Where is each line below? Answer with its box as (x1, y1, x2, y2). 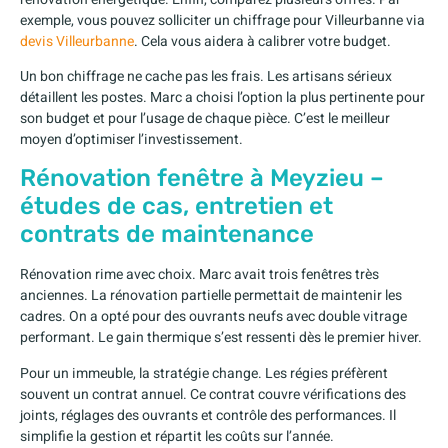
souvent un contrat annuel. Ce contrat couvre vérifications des (20, 383, 406, 405)
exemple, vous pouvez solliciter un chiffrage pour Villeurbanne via (20, 9, 425, 31)
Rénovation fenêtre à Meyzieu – (20, 164, 384, 193)
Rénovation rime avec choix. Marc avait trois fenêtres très (20, 264, 379, 286)
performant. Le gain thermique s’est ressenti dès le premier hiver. (20, 327, 422, 349)
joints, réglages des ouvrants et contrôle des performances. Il (20, 404, 396, 426)
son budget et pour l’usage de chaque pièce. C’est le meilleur (20, 107, 390, 129)
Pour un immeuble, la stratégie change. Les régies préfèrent (20, 362, 388, 384)
